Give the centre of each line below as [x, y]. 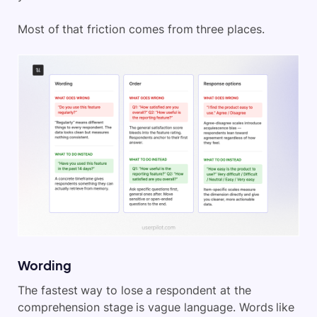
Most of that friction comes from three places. [141, 29]
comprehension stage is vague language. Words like [156, 307]
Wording [45, 265]
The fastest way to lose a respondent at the [134, 290]
